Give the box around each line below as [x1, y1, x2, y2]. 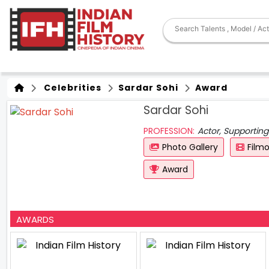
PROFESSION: [143, 125, 195, 137]
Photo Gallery [162, 141, 218, 153]
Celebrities [39, 82, 101, 94]
